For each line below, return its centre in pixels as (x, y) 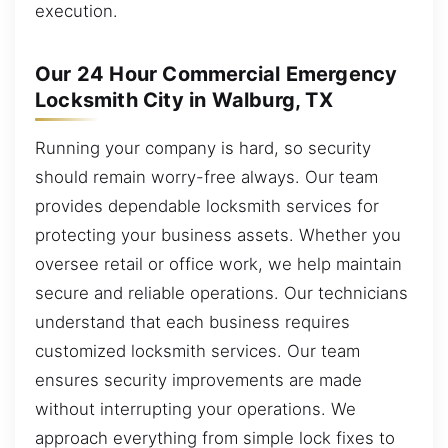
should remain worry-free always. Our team (206, 176)
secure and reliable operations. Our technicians (221, 292)
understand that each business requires (192, 321)
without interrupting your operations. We (195, 408)
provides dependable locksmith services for (207, 205)
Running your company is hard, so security (203, 147)
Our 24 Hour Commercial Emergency (216, 73)
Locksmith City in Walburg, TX (184, 99)
